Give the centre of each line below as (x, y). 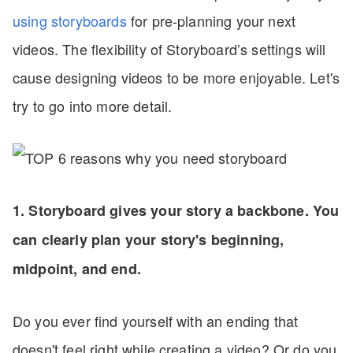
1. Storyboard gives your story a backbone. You (176, 210)
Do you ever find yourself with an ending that (156, 321)
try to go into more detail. (95, 106)
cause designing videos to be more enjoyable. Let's (176, 77)
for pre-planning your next (211, 20)
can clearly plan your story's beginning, (149, 240)
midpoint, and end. (77, 269)
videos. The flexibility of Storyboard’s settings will (169, 49)
